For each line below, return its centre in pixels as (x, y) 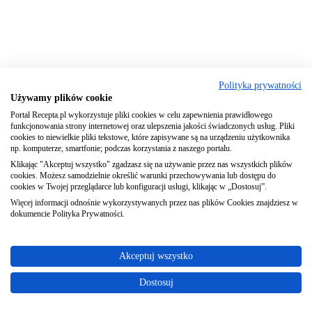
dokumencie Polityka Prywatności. (68, 214)
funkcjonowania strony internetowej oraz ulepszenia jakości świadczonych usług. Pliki (153, 126)
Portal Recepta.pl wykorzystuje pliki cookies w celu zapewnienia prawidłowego (141, 115)
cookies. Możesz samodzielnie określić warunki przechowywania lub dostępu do (143, 175)
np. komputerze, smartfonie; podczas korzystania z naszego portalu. (121, 148)
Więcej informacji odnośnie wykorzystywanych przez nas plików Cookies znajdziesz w (154, 203)
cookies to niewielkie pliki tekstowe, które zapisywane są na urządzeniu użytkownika (150, 137)
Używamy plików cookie (61, 98)
